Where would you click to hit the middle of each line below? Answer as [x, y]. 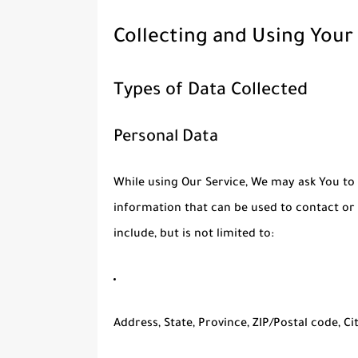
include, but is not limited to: [194, 235]
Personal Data [166, 138]
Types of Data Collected [211, 91]
